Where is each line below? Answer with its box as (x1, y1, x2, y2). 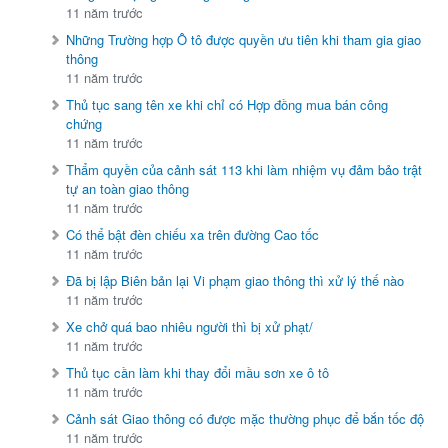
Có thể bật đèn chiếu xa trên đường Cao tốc (66, 225, 320, 245)
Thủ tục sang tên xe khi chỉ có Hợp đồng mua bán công (66, 95, 389, 115)
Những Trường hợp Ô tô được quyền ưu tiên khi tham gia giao (66, 30, 422, 50)
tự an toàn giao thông (66, 179, 190, 199)
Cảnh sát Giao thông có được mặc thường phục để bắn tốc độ (66, 409, 425, 429)
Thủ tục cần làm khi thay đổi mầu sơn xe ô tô (66, 363, 330, 383)
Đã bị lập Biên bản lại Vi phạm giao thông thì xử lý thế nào (66, 271, 405, 291)
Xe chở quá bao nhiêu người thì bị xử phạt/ (66, 317, 314, 337)
